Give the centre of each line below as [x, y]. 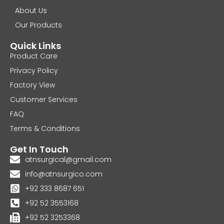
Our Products [38, 25]
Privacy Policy [34, 70]
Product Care [34, 56]
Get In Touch [39, 149]
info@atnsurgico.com [64, 174]
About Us [31, 10]
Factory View [32, 85]
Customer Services [44, 99]
